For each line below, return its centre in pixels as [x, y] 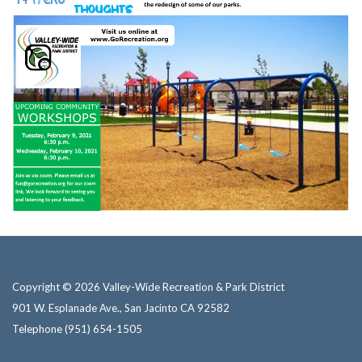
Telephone [37, 329]
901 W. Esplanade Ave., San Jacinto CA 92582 [121, 308]
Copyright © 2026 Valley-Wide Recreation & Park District [148, 287]
